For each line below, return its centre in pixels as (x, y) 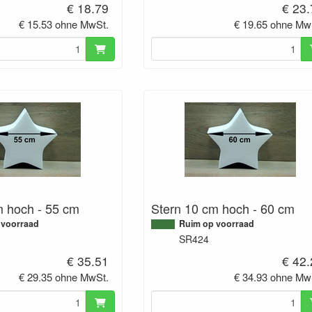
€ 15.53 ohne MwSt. (64, 24)
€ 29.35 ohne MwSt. (64, 277)
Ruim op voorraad (216, 224)
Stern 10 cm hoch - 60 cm (223, 209)
